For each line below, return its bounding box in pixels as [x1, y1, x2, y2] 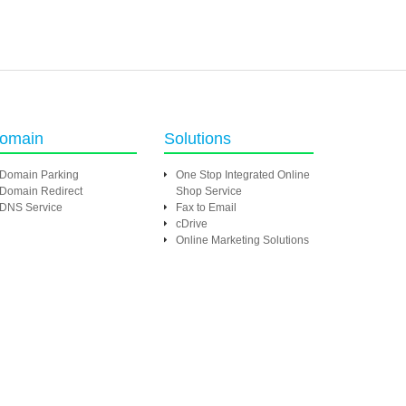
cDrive [176, 217, 208, 230]
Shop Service [176, 185, 242, 198]
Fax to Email [176, 201, 237, 214]
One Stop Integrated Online [176, 169, 310, 181]
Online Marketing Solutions [176, 234, 309, 246]
